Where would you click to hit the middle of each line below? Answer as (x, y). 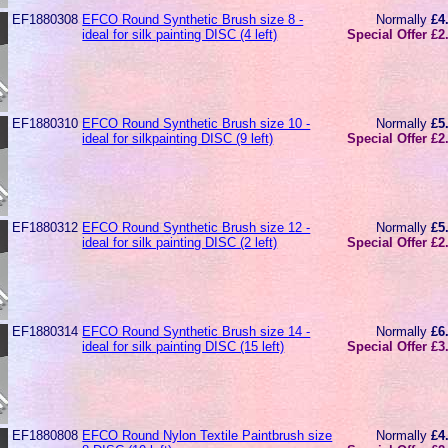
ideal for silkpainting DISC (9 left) (178, 138)
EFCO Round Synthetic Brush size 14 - (196, 331)
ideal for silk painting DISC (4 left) (180, 34)
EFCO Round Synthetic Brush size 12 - (196, 227)
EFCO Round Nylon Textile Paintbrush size (207, 435)
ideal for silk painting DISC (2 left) (180, 242)
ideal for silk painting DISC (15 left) (183, 346)
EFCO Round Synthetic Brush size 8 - (193, 19)
